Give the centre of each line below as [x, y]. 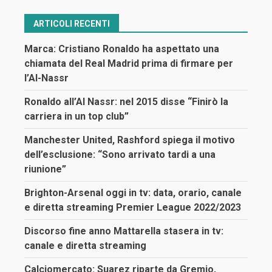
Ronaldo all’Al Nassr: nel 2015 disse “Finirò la [126, 102]
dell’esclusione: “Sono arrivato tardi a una [120, 155]
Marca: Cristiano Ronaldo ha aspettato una [122, 49]
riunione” [45, 169]
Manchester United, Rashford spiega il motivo [130, 140]
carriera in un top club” [76, 117]
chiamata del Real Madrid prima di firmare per [129, 64]
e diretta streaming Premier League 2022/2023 [133, 208]
